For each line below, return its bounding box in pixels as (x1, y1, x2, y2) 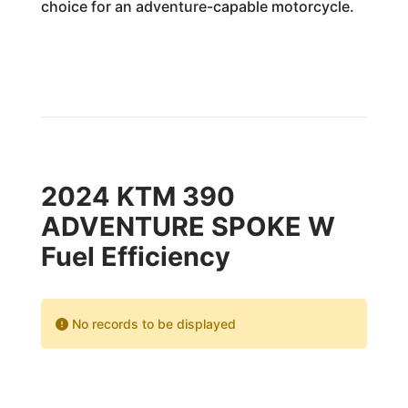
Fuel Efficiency (40, 240, 230, 272)
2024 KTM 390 (40, 180, 235, 212)
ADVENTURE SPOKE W (40, 210, 335, 242)
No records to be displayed (67, 316, 236, 331)
